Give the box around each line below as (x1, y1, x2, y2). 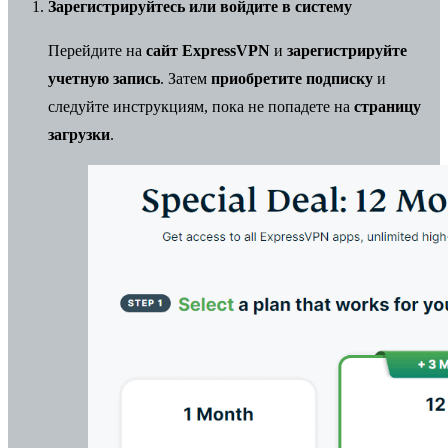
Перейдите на (48, 41, 146, 59)
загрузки (48, 125, 110, 143)
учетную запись (48, 69, 160, 87)
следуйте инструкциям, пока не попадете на (48, 97, 354, 115)
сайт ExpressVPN (146, 41, 270, 59)
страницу (354, 97, 421, 115)
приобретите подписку (211, 69, 373, 87)
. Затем (160, 69, 211, 87)
